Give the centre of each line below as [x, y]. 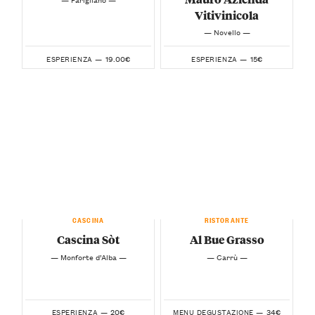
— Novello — [227, 31]
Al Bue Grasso [227, 240]
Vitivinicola [227, 15]
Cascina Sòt [88, 240]
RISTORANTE [227, 218]
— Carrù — [227, 256]
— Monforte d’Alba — [88, 256]
